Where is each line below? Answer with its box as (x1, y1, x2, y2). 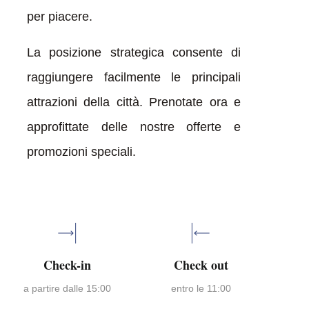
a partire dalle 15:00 (23, 282, 111, 294)
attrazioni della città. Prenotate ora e (26, 94, 241, 109)
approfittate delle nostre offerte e (26, 119, 241, 134)
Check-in (43, 255, 91, 274)
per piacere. (26, 9, 92, 23)
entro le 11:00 (170, 282, 231, 294)
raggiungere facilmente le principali (26, 70, 241, 84)
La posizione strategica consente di (26, 45, 241, 59)
